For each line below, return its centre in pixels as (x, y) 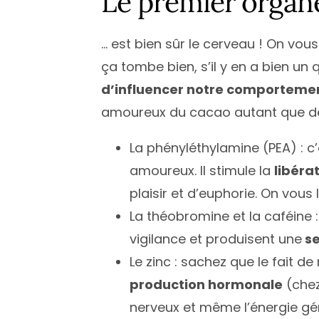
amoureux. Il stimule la (202, 170)
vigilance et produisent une (216, 239)
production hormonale (206, 284)
